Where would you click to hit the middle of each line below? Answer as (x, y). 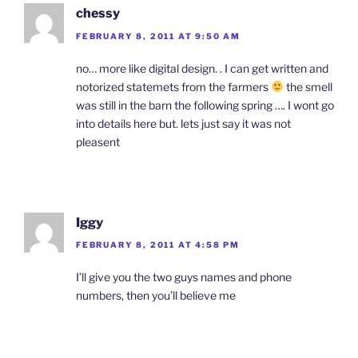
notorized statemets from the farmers (173, 86)
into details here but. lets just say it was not (183, 123)
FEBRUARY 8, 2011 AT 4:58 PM (158, 245)
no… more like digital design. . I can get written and (202, 68)
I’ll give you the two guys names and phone (184, 277)
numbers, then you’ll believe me (156, 296)
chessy (98, 14)
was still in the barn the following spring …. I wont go (205, 105)
